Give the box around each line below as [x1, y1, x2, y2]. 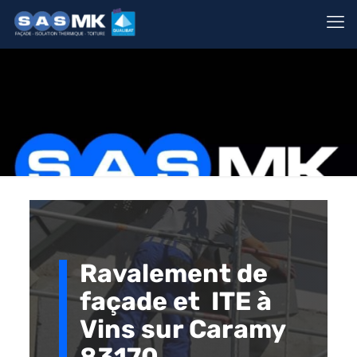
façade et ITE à [80, 285, 273, 316]
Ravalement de [80, 257, 269, 288]
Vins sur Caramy [80, 313, 286, 344]
